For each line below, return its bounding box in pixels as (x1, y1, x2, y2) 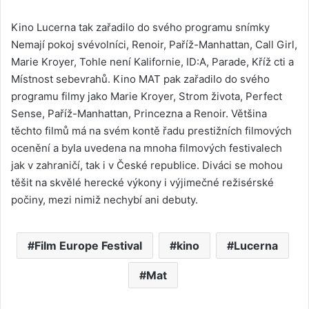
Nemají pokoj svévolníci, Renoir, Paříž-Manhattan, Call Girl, (11, 38, 297, 52)
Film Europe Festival (34, 239, 142, 253)
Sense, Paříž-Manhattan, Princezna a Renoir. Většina (11, 107, 267, 121)
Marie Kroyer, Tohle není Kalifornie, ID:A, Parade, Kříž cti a (11, 55, 294, 69)
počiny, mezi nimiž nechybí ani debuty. (11, 193, 198, 207)
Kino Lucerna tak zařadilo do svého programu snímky (11, 21, 270, 34)
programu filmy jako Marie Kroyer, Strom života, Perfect (11, 90, 282, 103)
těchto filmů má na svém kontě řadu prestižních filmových (11, 124, 292, 138)
